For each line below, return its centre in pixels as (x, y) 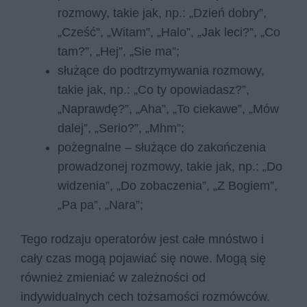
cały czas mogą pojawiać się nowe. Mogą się (143, 258)
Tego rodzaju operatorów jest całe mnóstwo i (142, 239)
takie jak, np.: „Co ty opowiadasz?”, (153, 90)
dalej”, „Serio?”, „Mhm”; (121, 128)
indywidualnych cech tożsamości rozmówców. (147, 296)
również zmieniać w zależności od (113, 277)
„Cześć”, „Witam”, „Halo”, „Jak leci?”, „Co (169, 33)
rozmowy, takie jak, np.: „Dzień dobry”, (162, 13)
